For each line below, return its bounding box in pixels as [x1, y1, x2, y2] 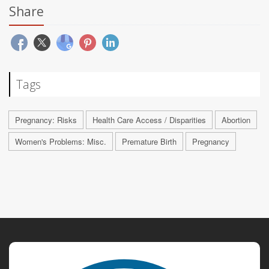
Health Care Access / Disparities [92, 113, 206, 125]
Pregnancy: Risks [15, 113, 77, 125]
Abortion [222, 113, 250, 125]
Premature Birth [122, 135, 177, 147]
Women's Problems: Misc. [15, 135, 106, 147]
